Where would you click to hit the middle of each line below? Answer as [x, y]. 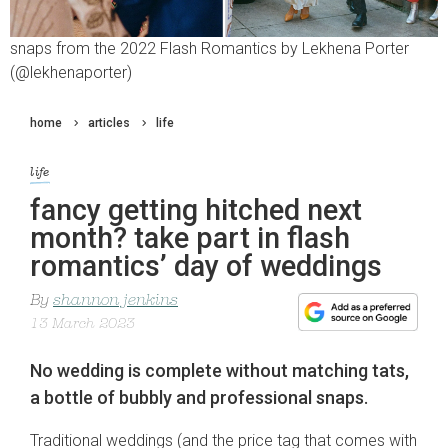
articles [109, 123]
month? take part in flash [190, 238]
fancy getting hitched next [196, 210]
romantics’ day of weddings [206, 266]
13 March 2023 [82, 325]
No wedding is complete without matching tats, [219, 371]
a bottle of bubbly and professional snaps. [199, 398]
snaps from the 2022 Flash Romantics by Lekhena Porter [209, 49]
